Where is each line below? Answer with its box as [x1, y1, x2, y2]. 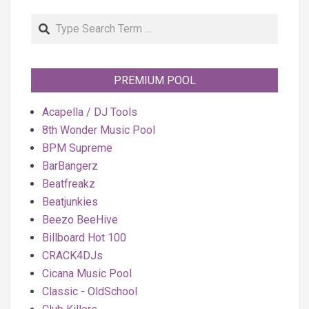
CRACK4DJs [42, 249, 103, 262]
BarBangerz [42, 159, 98, 172]
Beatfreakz [42, 177, 95, 190]
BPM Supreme [42, 141, 112, 154]
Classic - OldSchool [42, 285, 137, 298]
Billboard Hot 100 [42, 231, 126, 244]
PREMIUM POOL [113, 74, 196, 87]
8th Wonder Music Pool [42, 123, 155, 137]
